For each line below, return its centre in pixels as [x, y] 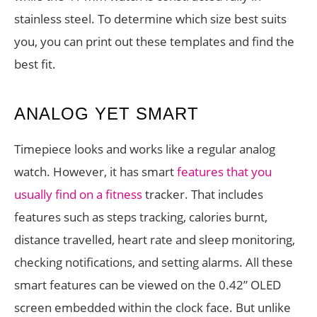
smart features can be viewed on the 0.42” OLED [148, 285]
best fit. [35, 64]
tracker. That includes [203, 195]
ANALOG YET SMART [106, 114]
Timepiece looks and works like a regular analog [145, 149]
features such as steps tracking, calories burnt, [141, 217]
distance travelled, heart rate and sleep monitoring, [155, 240]
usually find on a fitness [78, 195]
